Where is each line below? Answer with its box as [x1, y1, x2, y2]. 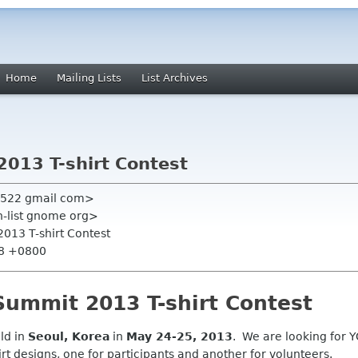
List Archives [141, 72, 208, 84]
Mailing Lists [57, 72, 121, 84]
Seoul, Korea [28, 330, 109, 343]
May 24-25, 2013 [126, 330, 233, 343]
